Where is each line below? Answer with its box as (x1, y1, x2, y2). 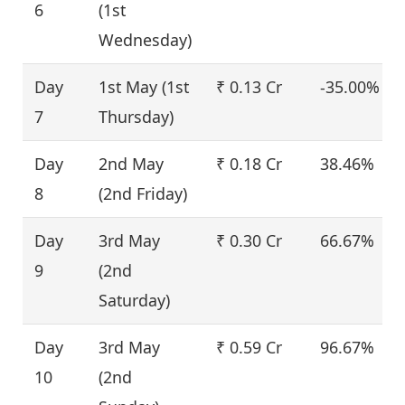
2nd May (99, 152, 165, 174)
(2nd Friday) (99, 182, 188, 204)
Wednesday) (99, 28, 193, 51)
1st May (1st (99, 75, 190, 98)
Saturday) (99, 288, 171, 311)
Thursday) (99, 105, 174, 127)
